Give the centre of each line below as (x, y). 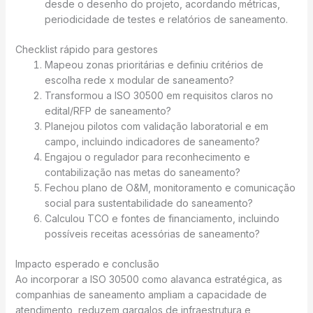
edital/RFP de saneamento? (108, 111)
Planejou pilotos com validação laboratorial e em (156, 126)
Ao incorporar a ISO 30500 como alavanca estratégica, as (148, 279)
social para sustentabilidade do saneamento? (148, 203)
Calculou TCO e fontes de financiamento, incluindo (162, 219)
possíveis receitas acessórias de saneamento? (152, 234)
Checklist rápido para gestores (86, 50)
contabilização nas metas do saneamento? (142, 173)
